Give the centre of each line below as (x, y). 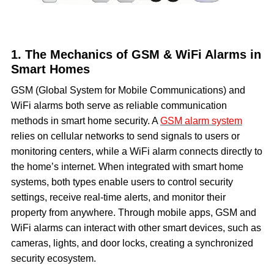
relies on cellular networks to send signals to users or (125, 136)
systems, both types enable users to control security (122, 182)
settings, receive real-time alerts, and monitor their (118, 197)
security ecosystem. (53, 258)
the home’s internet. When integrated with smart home (127, 166)
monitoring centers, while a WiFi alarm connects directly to (136, 151)
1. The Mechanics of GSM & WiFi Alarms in (136, 54)
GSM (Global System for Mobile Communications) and (128, 90)
